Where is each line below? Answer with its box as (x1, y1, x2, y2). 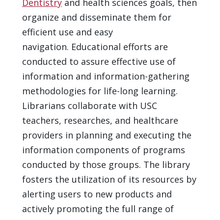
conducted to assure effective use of (22, 55, 176, 67)
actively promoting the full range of (22, 202, 174, 215)
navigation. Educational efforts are (22, 40, 168, 53)
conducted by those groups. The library (22, 158, 190, 170)
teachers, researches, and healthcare (22, 114, 178, 126)
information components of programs (22, 143, 185, 156)
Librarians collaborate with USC (22, 99, 157, 111)
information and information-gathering (22, 70, 190, 82)
